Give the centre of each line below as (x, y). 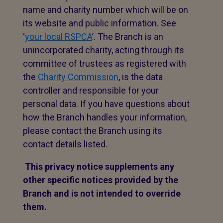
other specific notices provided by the (101, 180)
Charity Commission (78, 77)
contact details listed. (65, 144)
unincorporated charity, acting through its (104, 50)
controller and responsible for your (91, 90)
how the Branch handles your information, (105, 117)
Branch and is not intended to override (102, 193)
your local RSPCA (58, 37)
